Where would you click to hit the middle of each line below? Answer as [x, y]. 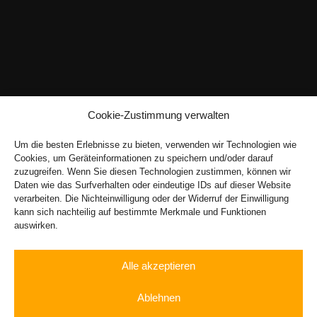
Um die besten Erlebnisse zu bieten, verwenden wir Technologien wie [155, 145]
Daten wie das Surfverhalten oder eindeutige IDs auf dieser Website [152, 185]
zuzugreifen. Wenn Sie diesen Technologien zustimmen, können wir [152, 172]
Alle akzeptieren [158, 265]
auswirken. [36, 225]
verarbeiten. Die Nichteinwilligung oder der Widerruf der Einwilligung [151, 198]
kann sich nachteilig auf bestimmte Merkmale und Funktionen [140, 212]
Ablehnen [158, 297]
